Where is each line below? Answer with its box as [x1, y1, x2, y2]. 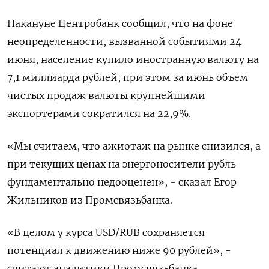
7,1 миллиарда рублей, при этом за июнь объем [7, 71, 248, 83]
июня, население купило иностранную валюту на [7, 53, 259, 65]
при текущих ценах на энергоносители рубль [7, 158, 236, 170]
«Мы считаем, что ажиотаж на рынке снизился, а [7, 140, 261, 152]
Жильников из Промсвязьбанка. [7, 194, 172, 206]
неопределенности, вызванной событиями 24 [7, 35, 241, 47]
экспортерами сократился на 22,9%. [7, 107, 191, 119]
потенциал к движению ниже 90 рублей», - [7, 244, 231, 256]
